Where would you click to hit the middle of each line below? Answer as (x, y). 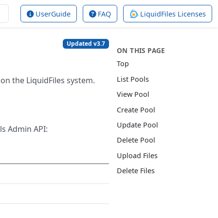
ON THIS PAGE (141, 50)
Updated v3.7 (86, 44)
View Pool (133, 94)
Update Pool (137, 125)
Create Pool (136, 109)
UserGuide (52, 14)
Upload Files (137, 155)
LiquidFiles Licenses (172, 14)
